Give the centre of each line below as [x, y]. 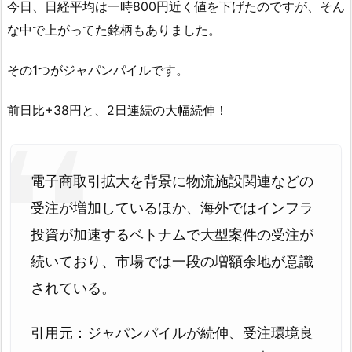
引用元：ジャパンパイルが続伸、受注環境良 [172, 333]
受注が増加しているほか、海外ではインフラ [172, 207]
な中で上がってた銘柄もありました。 [114, 30]
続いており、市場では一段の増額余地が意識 [172, 261]
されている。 [73, 288]
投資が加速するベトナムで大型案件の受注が [172, 234]
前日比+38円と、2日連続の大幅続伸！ [117, 110]
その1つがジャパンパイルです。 [98, 70]
